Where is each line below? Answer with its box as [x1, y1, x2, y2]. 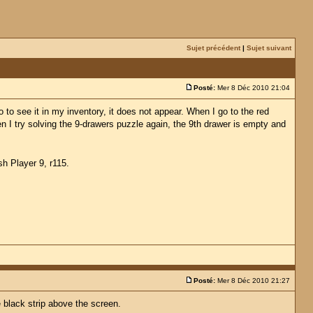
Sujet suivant [247, 44, 291, 52]
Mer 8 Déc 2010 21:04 [215, 84, 292, 92]
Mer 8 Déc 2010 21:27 [215, 277, 292, 284]
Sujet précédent [187, 44, 240, 52]
